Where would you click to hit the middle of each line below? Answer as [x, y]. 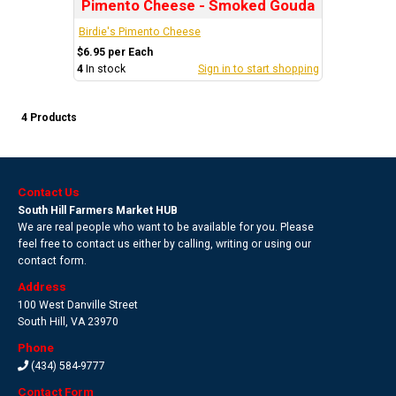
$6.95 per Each [115, 52]
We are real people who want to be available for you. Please [166, 227]
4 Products [49, 117]
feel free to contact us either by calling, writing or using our [164, 244]
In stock [106, 69]
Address [42, 286]
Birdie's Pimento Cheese [140, 31]
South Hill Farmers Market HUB [98, 210]
